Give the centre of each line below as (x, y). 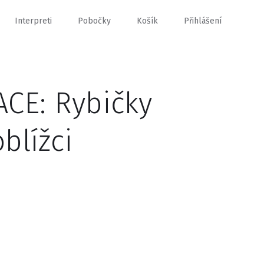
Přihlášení (203, 21)
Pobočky (94, 21)
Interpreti (33, 21)
